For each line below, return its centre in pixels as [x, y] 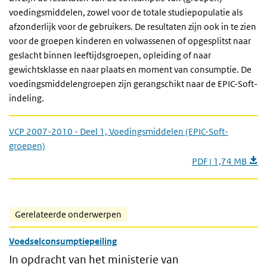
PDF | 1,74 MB [220, 161]
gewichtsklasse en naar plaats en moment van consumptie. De [130, 69]
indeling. [27, 98]
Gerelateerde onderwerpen [68, 214]
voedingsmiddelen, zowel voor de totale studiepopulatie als [126, 12]
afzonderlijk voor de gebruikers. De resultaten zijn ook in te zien [133, 27]
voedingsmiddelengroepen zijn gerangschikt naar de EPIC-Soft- [133, 84]
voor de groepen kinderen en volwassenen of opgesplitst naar [130, 41]
